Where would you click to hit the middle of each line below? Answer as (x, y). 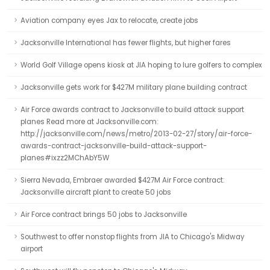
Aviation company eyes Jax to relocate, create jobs (109, 20)
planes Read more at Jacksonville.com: (89, 122)
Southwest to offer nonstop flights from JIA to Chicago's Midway (133, 237)
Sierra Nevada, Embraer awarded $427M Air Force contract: (123, 180)
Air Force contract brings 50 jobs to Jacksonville (104, 215)
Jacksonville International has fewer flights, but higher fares (126, 43)
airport (32, 249)
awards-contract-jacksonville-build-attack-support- (114, 146)
